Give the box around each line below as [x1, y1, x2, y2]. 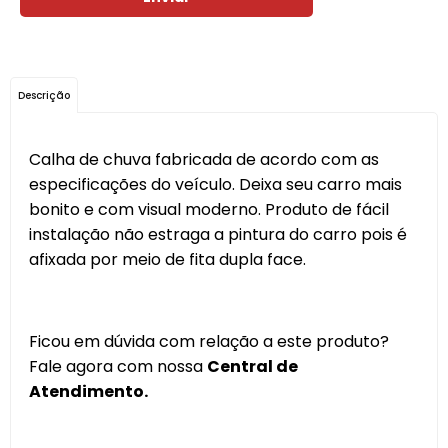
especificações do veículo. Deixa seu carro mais [29, 173, 402, 196]
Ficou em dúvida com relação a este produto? [29, 330, 389, 353]
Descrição [18, 88, 70, 103]
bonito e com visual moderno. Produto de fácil [29, 198, 389, 221]
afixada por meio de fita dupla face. [29, 248, 306, 271]
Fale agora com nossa [29, 355, 207, 378]
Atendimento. [29, 380, 148, 403]
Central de [207, 355, 298, 378]
